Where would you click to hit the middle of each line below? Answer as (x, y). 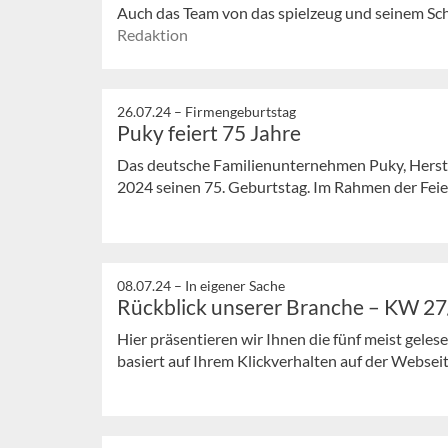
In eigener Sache (235, 285)
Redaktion (152, 35)
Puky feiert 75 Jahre (209, 132)
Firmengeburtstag (240, 111)
